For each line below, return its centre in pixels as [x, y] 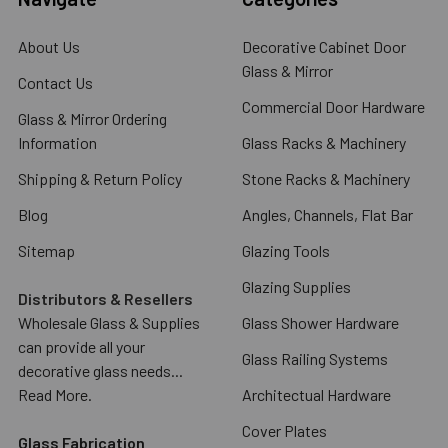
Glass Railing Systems [315, 358]
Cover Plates [284, 430]
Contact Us [55, 82]
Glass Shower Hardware [320, 322]
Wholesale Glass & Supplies [109, 322]
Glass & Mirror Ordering [92, 118]
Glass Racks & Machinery [324, 142]
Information [57, 142]
